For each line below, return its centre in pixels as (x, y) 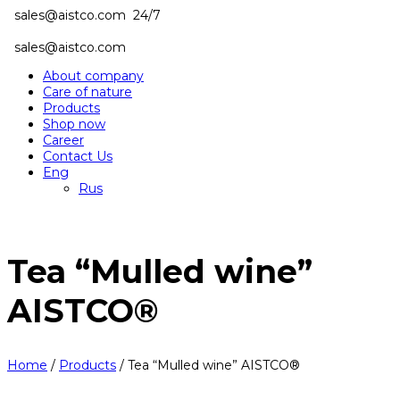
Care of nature (87, 92)
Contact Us (78, 156)
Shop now (74, 124)
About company (93, 76)
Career (63, 140)
